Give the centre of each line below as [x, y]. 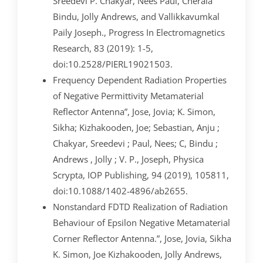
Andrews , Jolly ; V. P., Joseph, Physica [128, 159]
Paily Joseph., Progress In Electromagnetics [139, 32]
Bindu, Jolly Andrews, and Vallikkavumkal [136, 16]
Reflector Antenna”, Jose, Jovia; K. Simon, [134, 111]
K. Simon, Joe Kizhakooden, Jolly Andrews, [137, 254]
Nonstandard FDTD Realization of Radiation [140, 206]
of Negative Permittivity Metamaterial [128, 95]
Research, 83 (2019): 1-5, [103, 48]
